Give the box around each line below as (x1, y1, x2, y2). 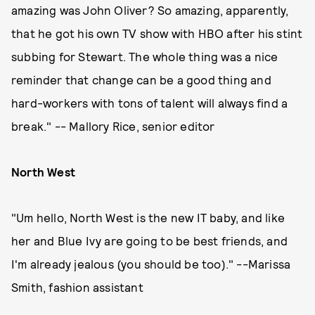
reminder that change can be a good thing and (11, 72, 271, 86)
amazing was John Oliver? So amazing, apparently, (11, 3, 289, 17)
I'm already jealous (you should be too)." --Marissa (11, 257, 291, 271)
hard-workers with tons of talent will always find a (11, 96, 288, 110)
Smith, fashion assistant (11, 280, 143, 294)
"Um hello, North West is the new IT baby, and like (11, 210, 285, 224)
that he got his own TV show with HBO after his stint (11, 26, 303, 40)
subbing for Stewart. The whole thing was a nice (11, 49, 278, 63)
